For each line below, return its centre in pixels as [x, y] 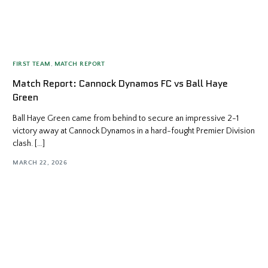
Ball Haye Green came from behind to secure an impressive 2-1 [126, 118]
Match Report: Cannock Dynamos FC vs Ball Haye [121, 83]
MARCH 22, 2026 [40, 163]
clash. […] [29, 143]
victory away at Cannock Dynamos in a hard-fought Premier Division [134, 131]
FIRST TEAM [32, 64]
